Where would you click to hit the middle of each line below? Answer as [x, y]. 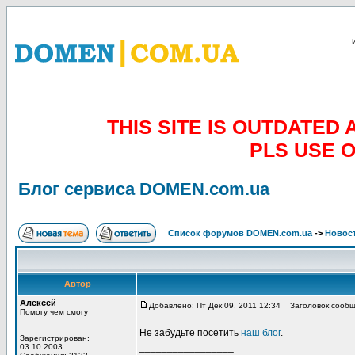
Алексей [38, 303]
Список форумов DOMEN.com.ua [240, 233]
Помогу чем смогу [54, 312]
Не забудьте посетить [190, 333]
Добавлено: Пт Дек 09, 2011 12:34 [215, 305]
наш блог [261, 333]
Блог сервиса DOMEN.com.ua [144, 189]
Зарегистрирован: [55, 338]
